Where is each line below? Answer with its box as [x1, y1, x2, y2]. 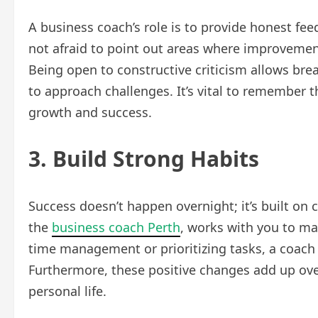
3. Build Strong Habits [28, 144, 259, 174]
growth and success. [28, 104, 152, 121]
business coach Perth [52, 219, 180, 236]
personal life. [28, 283, 106, 300]
